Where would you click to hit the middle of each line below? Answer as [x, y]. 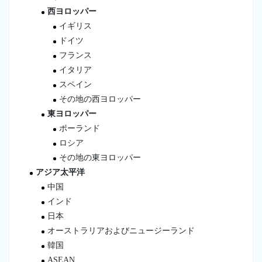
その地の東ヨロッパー [100, 157]
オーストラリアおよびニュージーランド [121, 230]
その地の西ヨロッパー [100, 99]
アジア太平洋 [60, 172]
